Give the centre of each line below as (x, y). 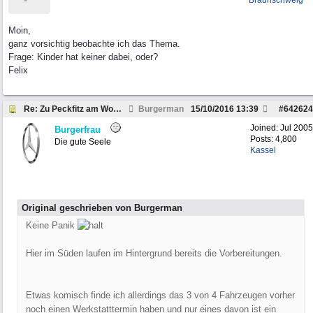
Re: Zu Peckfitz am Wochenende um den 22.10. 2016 (117, 109)
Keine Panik (52, 225)
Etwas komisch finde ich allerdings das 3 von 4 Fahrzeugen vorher (160, 295)
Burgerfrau (78, 130)
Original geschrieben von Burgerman (102, 208)
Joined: (265, 128)
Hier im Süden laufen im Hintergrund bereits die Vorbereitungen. (154, 253)
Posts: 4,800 (274, 139)
